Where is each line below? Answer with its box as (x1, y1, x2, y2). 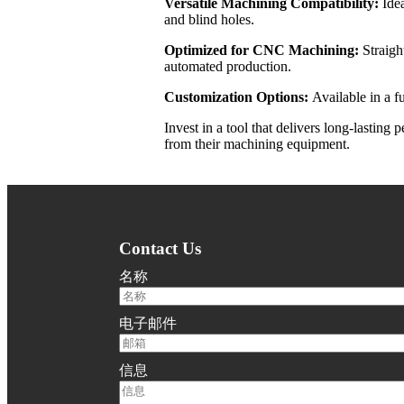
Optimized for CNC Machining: (164, 41, 363, 58)
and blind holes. (164, 11, 254, 27)
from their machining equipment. (164, 135, 350, 151)
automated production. (164, 58, 291, 74)
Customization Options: (164, 88, 312, 105)
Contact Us (119, 238, 201, 258)
